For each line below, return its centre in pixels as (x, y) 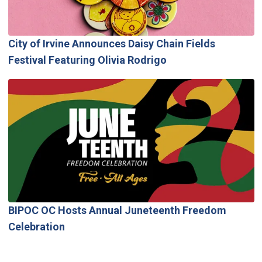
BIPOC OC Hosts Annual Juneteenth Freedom (117, 210)
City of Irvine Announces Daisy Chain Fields (111, 44)
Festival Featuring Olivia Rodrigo (87, 60)
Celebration (36, 226)
